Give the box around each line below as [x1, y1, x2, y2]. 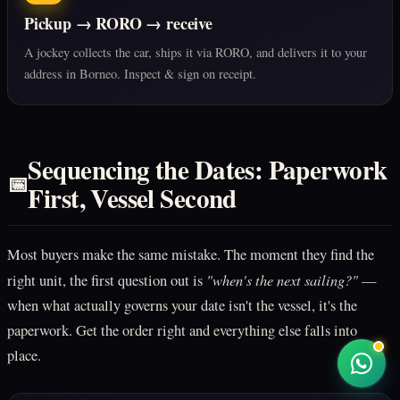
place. [7, 346, 41, 366]
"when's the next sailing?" [206, 270, 358, 290]
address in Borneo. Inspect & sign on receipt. [24, 65, 256, 83]
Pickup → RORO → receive [24, 12, 212, 36]
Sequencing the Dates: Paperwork [28, 150, 387, 189]
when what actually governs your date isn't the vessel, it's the [7, 296, 357, 316]
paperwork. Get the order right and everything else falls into [7, 321, 357, 341]
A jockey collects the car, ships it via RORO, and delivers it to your [24, 44, 367, 62]
